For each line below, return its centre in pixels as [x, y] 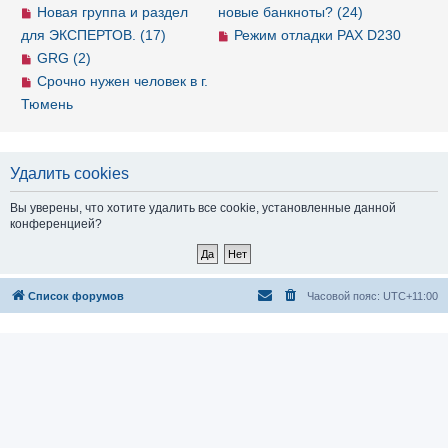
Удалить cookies [69, 173]
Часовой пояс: [345, 296]
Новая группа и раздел [112, 12]
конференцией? [56, 224]
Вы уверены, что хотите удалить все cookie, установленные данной [203, 208]
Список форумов [76, 296]
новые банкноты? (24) [290, 12]
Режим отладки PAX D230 [317, 35]
